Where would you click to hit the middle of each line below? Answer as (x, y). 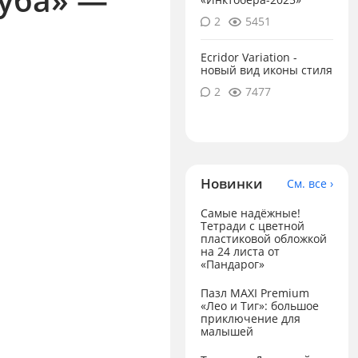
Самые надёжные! (251, 213)
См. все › (310, 183)
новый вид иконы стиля (267, 70)
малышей (227, 331)
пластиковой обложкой (264, 239)
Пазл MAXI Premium (255, 292)
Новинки (232, 183)
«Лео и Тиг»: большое (260, 305)
